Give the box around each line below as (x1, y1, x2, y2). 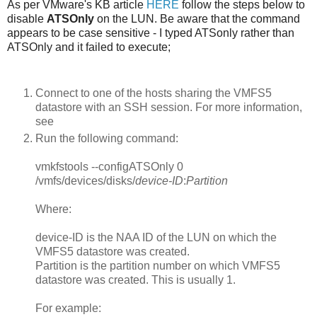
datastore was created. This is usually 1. (35, 273, 236, 286)
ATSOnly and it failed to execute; (7, 40, 171, 53)
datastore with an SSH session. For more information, (35, 100, 302, 113)
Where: (35, 202, 71, 215)
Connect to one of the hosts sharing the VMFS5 (35, 86, 272, 99)
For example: (35, 301, 101, 314)
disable (7, 12, 47, 25)
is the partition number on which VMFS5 (77, 259, 280, 272)
